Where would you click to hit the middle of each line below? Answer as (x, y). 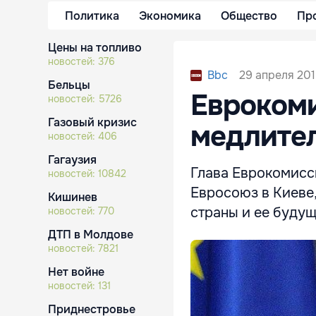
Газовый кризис (92, 122)
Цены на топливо (95, 48)
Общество (249, 16)
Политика (92, 16)
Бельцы (69, 85)
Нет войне (76, 272)
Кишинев (73, 197)
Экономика (170, 16)
